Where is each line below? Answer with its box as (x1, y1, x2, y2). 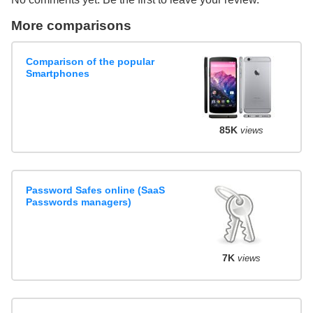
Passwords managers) (26, 196, 132, 208)
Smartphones (26, 68, 90, 80)
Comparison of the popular (26, 56, 155, 68)
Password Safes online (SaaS (26, 184, 166, 196)
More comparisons (11, 17, 131, 33)
